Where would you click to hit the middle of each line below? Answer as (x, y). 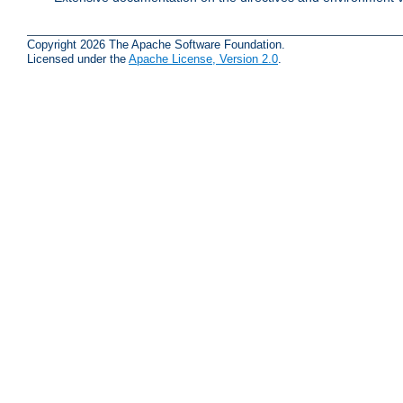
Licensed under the (78, 59)
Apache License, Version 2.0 (203, 59)
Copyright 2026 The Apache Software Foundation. (156, 45)
